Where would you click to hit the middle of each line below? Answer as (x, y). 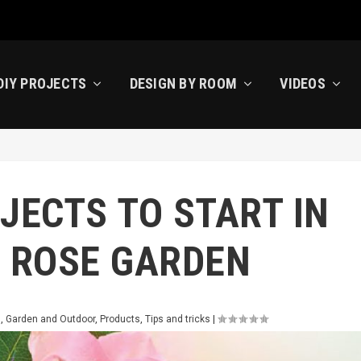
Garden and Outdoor (50, 319)
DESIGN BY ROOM (183, 83)
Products (120, 319)
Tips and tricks (177, 319)
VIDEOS (303, 83)
